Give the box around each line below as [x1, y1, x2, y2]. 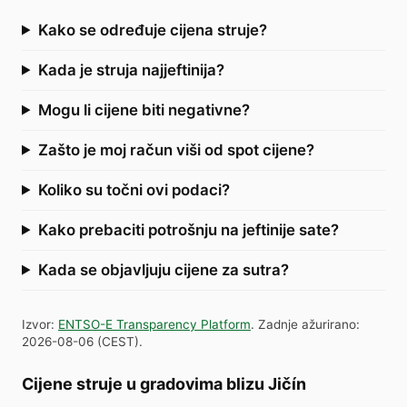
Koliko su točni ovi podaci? [37, 180, 230, 199]
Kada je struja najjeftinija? [37, 60, 224, 79]
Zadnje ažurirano [258, 316, 356, 332]
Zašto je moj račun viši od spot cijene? [37, 140, 314, 159]
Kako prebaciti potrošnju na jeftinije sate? [37, 220, 339, 239]
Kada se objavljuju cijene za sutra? [37, 260, 289, 279]
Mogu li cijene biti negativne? [37, 100, 250, 119]
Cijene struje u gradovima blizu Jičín [22, 373, 306, 393]
